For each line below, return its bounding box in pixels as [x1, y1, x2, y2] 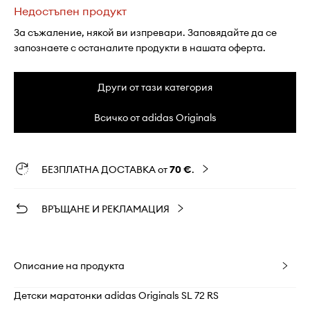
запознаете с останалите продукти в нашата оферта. [14, 42, 266, 55]
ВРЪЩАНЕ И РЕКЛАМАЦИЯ [42, 203, 170, 216]
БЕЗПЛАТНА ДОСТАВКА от [42, 163, 170, 176]
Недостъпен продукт [14, 4, 127, 19]
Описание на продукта [14, 259, 125, 273]
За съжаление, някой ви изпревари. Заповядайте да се [14, 26, 277, 39]
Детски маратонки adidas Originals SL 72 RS [14, 289, 219, 302]
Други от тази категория [98, 81, 212, 94]
